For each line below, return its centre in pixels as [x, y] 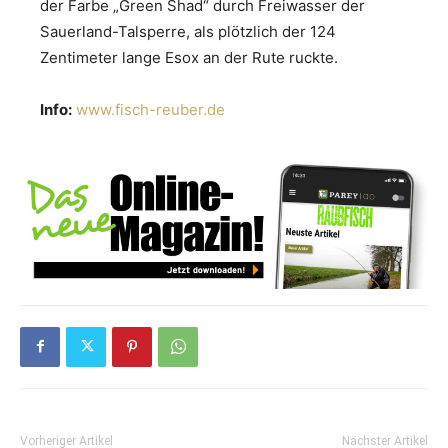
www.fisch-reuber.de [150, 109]
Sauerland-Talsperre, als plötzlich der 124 [188, 31]
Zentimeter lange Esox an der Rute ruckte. [189, 57]
